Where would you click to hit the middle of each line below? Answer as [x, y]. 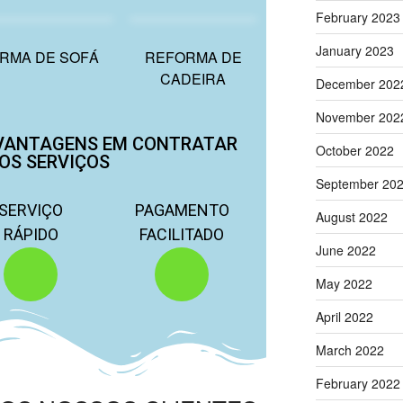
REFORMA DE [193, 57]
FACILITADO [182, 234]
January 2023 [354, 50]
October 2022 [354, 150]
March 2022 [349, 349]
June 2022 [345, 250]
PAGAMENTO [182, 210]
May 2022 [344, 283]
